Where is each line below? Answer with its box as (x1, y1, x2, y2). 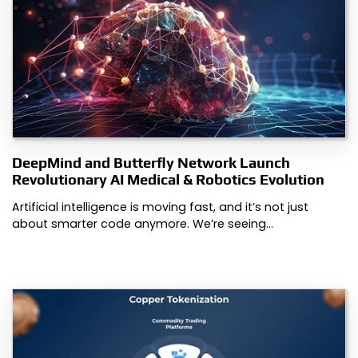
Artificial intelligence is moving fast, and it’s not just (12, 199, 308, 216)
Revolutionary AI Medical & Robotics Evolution (12, 171, 324, 189)
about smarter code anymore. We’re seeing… (12, 216, 273, 233)
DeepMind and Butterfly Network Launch (12, 154, 290, 172)
